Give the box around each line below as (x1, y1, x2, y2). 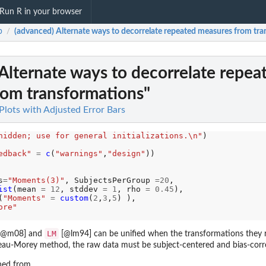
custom (59, 194, 88, 202)
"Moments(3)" (7, 176, 65, 185)
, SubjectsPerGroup (64, 176, 155, 185)
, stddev (59, 185, 103, 194)
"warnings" (55, 149, 103, 158)
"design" (107, 149, 145, 158)
